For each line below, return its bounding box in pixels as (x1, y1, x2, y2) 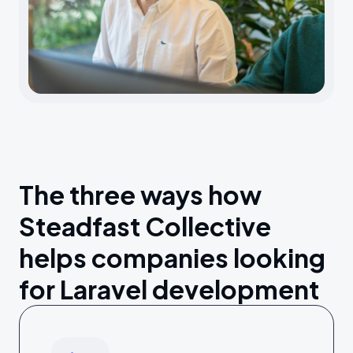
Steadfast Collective (19, 210, 271, 242)
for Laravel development (19, 273, 319, 305)
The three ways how (19, 179, 262, 210)
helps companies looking (19, 242, 325, 273)
